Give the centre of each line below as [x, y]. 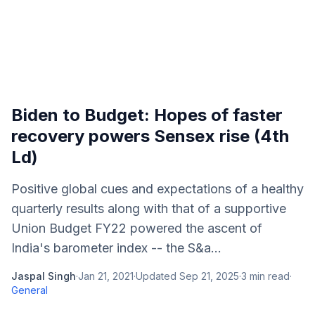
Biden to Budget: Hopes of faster [147, 115]
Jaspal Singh [44, 276]
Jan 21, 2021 [106, 276]
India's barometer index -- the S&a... [116, 248]
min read [268, 276]
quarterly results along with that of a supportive [149, 208]
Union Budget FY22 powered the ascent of [137, 228]
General [30, 290]
